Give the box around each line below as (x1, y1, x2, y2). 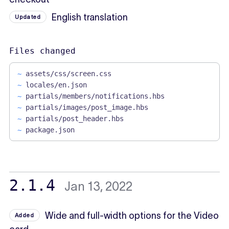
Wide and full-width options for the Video (45, 211, 219, 221)
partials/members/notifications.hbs (25, 92, 165, 101)
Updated (14, 14, 41, 20)
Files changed (9, 46, 76, 56)
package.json (25, 126, 75, 134)
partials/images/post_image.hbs (25, 103, 148, 112)
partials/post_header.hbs (25, 114, 124, 123)
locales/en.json (25, 81, 87, 89)
